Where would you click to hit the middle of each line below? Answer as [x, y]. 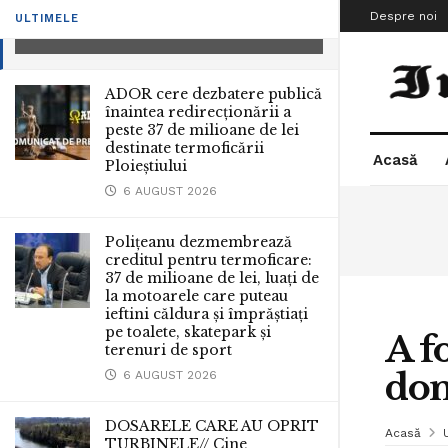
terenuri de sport [168, 350]
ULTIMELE [47, 18]
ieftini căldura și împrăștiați [206, 314]
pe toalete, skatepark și [188, 332]
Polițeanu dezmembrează [198, 242]
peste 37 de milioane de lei [202, 130]
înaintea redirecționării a [198, 112]
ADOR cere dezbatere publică [213, 94]
